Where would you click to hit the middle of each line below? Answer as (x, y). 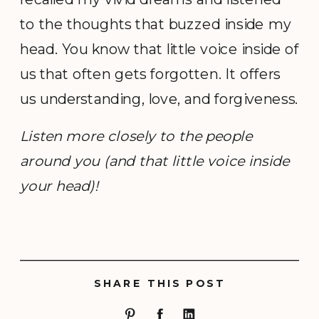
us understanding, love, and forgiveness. (159, 99)
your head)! (59, 185)
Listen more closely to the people (136, 135)
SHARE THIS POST (160, 284)
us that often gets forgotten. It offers (150, 74)
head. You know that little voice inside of (160, 49)
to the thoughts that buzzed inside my (156, 24)
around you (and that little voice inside (155, 160)
